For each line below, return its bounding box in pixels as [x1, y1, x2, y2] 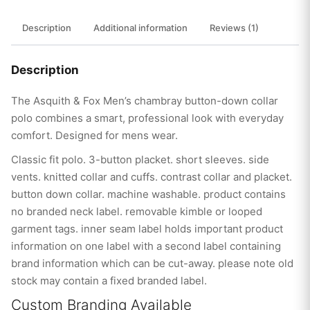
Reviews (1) [210, 22, 259, 34]
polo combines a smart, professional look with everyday [11, 111, 284, 125]
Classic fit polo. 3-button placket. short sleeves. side [11, 153, 269, 167]
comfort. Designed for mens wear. [11, 129, 178, 143]
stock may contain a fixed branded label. [11, 274, 207, 288]
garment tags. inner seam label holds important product [11, 222, 283, 236]
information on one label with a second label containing [11, 239, 281, 253]
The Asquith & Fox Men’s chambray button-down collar [11, 94, 278, 108]
